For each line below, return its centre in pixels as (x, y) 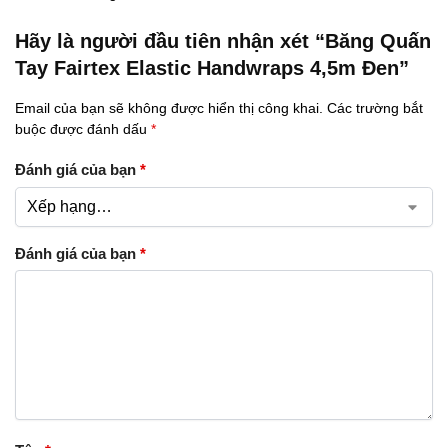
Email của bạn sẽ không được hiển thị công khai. (169, 107)
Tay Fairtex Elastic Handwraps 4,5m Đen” (212, 67)
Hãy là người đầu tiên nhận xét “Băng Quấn (223, 40)
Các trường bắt (375, 107)
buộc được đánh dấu (83, 128)
